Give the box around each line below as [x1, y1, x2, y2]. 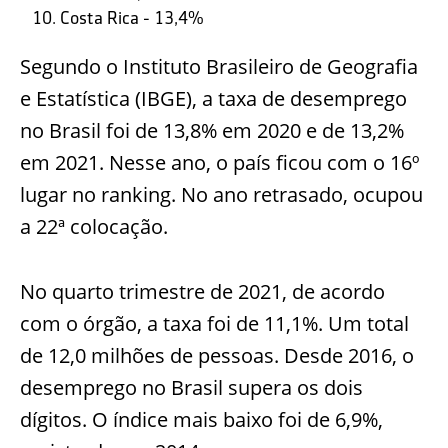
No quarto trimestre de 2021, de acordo [20, 278, 385, 306]
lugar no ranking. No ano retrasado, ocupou [20, 181, 423, 209]
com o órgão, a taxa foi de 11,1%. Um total [20, 310, 409, 338]
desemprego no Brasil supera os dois [20, 374, 363, 402]
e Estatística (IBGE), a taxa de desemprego [20, 85, 407, 113]
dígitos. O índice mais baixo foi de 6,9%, [20, 406, 383, 434]
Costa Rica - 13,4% [60, 8, 204, 29]
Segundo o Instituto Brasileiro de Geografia [20, 53, 418, 81]
